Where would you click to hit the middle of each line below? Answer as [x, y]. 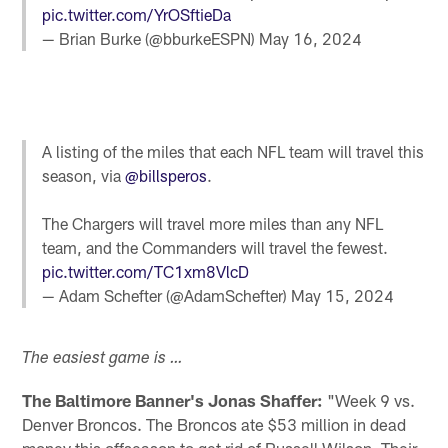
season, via [84, 175]
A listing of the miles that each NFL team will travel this [233, 151]
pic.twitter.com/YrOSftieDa [137, 15]
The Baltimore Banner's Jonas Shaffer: [173, 400]
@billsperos [166, 175]
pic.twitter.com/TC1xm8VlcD [146, 271]
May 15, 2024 [343, 295]
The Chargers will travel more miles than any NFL [213, 223]
